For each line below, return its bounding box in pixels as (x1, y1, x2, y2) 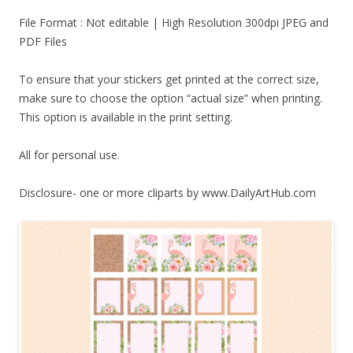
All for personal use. (19, 147, 120, 163)
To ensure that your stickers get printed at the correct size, (19, 72, 319, 87)
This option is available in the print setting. (19, 110, 232, 125)
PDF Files (19, 34, 67, 50)
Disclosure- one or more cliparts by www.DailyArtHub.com (19, 185, 316, 201)
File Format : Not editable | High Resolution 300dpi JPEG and (19, 15, 329, 31)
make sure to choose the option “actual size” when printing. (19, 91, 322, 106)
